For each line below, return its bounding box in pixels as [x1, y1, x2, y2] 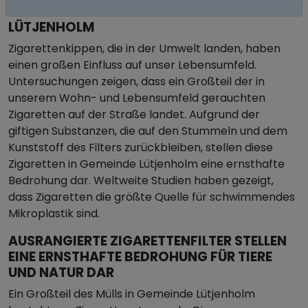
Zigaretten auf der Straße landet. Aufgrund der [8, 107, 260, 122]
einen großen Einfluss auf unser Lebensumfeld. [8, 57, 256, 73]
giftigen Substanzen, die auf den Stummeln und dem [8, 123, 287, 139]
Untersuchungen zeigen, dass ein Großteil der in [8, 74, 265, 89]
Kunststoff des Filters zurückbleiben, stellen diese [8, 140, 273, 155]
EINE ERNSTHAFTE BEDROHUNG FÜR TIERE [8, 247, 272, 266]
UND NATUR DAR [8, 263, 114, 282]
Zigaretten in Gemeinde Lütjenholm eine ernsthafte [8, 156, 285, 172]
